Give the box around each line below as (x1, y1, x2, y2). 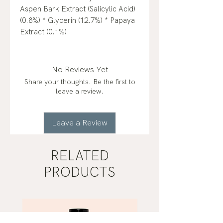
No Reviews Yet (51, 64, 108, 75)
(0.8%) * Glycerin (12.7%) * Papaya (20, 15, 135, 26)
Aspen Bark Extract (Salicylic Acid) (20, 4, 135, 14)
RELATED (50, 147, 109, 165)
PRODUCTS (44, 163, 115, 181)
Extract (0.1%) (20, 27, 67, 37)
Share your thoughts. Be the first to (24, 77, 135, 87)
